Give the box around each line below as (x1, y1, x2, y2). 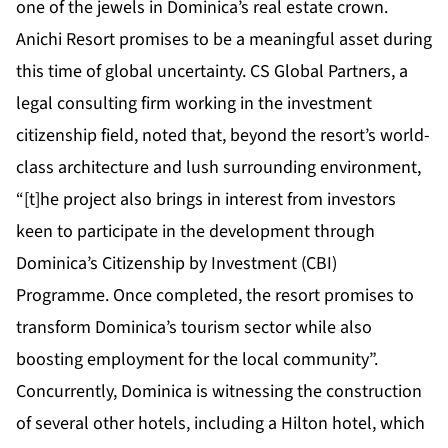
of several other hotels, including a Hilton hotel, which (16, 411, 425, 437)
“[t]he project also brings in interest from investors (16, 187, 396, 213)
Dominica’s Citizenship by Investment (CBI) (16, 251, 337, 277)
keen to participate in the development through (16, 219, 375, 245)
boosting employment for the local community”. (16, 347, 378, 373)
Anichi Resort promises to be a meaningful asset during (16, 27, 432, 53)
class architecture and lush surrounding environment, (16, 155, 421, 181)
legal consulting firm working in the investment (16, 91, 372, 117)
